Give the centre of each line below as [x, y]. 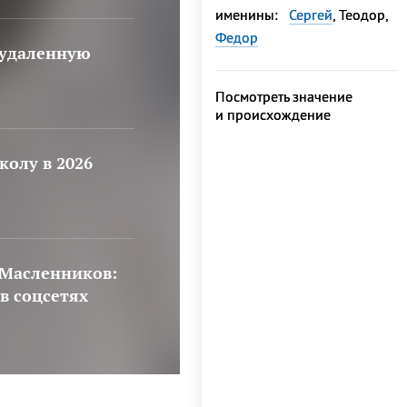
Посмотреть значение [284, 96]
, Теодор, [361, 15]
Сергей [311, 15]
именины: [252, 15]
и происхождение [273, 114]
